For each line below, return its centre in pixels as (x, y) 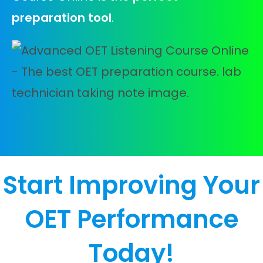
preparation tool (62, 18)
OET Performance (131, 219)
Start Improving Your (131, 185)
